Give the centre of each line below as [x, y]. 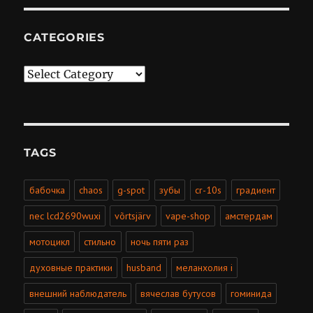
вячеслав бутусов [179, 294]
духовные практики [71, 268]
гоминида [252, 294]
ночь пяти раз [160, 242]
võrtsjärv [133, 216]
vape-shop [188, 216]
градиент [255, 190]
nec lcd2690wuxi [65, 216]
